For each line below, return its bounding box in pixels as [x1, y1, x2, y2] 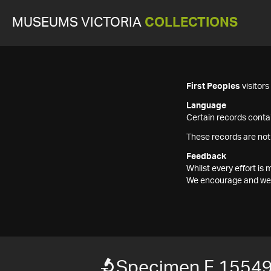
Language [186, 102, 226, 110]
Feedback [186, 152, 226, 161]
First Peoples [186, 82, 240, 91]
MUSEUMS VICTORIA [12, 16, 145, 29]
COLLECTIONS [145, 16, 238, 29]
